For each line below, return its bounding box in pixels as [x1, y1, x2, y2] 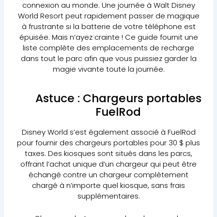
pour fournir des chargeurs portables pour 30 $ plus [17, 137, 200, 148]
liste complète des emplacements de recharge [23, 42, 194, 53]
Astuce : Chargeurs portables [35, 90, 201, 106]
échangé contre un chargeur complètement [29, 169, 188, 180]
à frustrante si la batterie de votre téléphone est [21, 21, 196, 31]
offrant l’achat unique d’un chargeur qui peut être [20, 158, 197, 169]
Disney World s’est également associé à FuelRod [21, 126, 196, 137]
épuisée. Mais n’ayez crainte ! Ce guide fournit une [19, 31, 198, 42]
